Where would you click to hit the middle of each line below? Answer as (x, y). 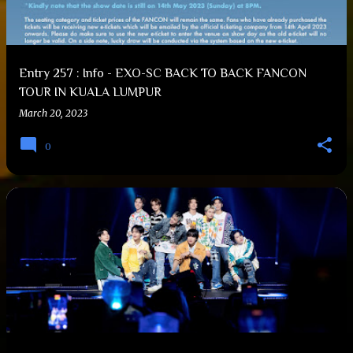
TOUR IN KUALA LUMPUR (90, 92)
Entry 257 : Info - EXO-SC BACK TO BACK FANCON (163, 73)
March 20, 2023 (53, 113)
